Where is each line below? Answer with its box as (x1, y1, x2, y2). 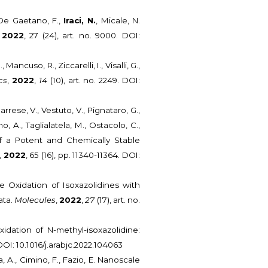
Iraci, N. (63, 16, 96, 26)
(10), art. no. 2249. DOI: (47, 75, 141, 86)
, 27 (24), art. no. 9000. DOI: (23, 31, 141, 41)
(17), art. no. (95, 195, 141, 205)
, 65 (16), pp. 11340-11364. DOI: (25, 150, 141, 160)
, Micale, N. (96, 16, 141, 26)
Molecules (14, 195, 56, 205)
